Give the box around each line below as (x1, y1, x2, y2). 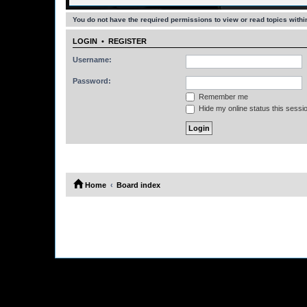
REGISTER (108, 37, 147, 46)
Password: (73, 76, 111, 85)
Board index (116, 180, 160, 189)
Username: (73, 55, 112, 64)
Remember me (197, 92, 248, 101)
